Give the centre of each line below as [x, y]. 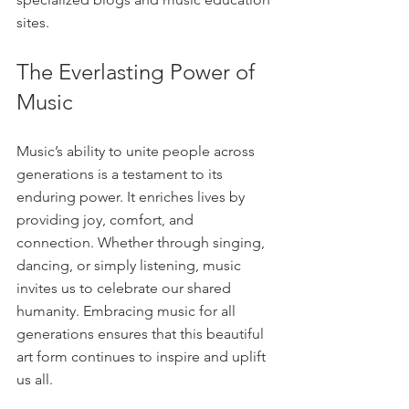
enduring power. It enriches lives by [132, 197]
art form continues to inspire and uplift [143, 357]
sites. [33, 23]
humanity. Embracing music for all [128, 311]
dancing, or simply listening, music [131, 266]
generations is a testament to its [121, 174]
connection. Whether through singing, [142, 243]
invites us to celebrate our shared [126, 288]
